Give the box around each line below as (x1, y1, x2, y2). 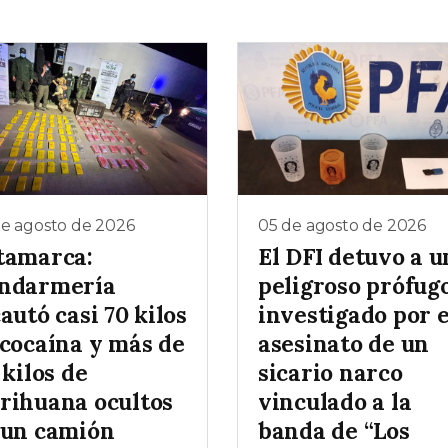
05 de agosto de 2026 (258, 215, 426, 235)
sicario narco (258, 358, 403, 388)
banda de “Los (258, 416, 410, 446)
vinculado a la (258, 387, 412, 417)
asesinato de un (258, 329, 430, 359)
